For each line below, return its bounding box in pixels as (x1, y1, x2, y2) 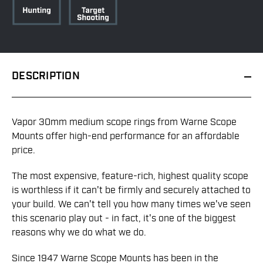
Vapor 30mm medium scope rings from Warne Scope (12, 116, 237, 129)
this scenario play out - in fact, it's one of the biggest (12, 213, 236, 225)
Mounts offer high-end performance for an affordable (12, 130, 240, 143)
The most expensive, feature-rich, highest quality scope (12, 170, 248, 183)
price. (12, 144, 35, 157)
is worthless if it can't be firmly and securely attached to (12, 184, 251, 197)
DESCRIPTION (12, 69, 80, 83)
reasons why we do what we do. (12, 227, 146, 239)
